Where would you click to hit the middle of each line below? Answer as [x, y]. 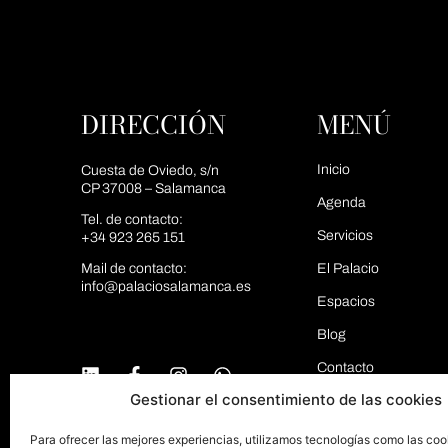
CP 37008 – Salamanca [153, 189]
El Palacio [348, 269]
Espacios [346, 302]
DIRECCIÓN [153, 125]
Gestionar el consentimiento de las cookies [286, 399]
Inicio [334, 170]
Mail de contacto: [133, 269]
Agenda [342, 203]
